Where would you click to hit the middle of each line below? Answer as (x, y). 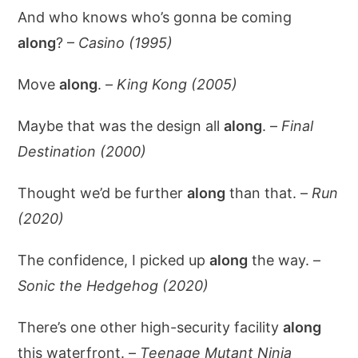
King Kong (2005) (177, 84)
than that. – (269, 193)
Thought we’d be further (103, 193)
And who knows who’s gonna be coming (155, 17)
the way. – (284, 260)
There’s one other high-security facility (151, 327)
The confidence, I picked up (114, 260)
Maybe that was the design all (121, 125)
